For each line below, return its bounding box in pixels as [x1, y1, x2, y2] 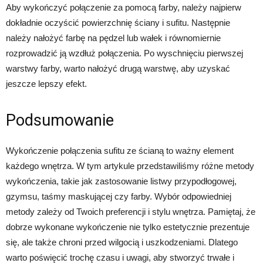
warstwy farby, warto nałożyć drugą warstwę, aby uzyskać [6, 63, 230, 73]
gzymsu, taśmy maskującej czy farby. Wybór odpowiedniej [6, 191, 231, 201]
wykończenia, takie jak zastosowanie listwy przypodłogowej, [6, 176, 237, 186]
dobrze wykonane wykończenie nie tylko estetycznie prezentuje [6, 222, 249, 232]
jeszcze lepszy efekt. [6, 79, 87, 89]
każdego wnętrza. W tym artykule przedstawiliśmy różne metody [6, 161, 254, 171]
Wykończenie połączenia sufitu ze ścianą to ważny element [6, 146, 234, 156]
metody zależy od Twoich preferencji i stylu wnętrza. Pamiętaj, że [6, 207, 255, 217]
